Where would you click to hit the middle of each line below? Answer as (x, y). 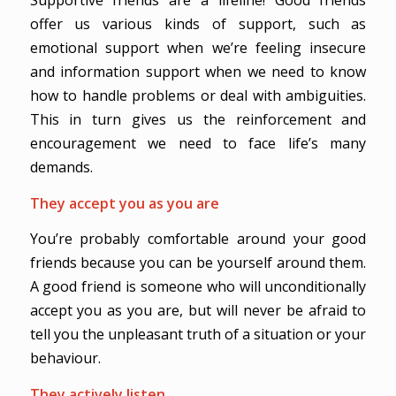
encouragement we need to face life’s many (198, 144)
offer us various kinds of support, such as (198, 24)
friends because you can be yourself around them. (198, 263)
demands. (61, 168)
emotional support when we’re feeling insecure (198, 48)
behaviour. (65, 358)
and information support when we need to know (198, 72)
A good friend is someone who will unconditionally (198, 287)
